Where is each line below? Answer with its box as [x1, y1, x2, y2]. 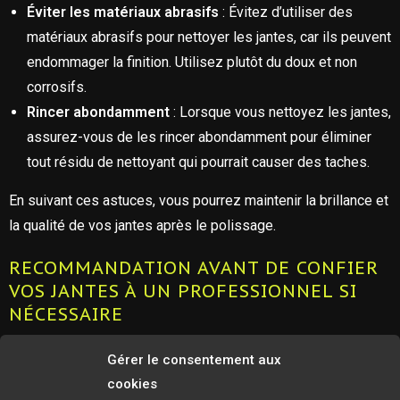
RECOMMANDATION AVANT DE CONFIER [9, 256, 379, 279]
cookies [107, 376, 157, 392]
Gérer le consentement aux [107, 352, 281, 368]
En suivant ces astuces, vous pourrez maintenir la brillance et [9, 192, 388, 209]
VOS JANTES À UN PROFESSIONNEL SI [9, 279, 357, 303]
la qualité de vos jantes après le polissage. [9, 217, 276, 234]
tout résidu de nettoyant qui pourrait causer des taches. [27, 154, 370, 171]
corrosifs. [27, 79, 87, 96]
